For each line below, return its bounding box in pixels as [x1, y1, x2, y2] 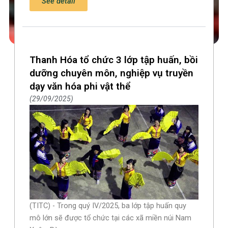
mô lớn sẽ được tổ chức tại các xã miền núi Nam [30, 213, 192, 223]
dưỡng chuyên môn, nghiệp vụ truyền [30, 67, 194, 79]
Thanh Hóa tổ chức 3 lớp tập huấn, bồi [30, 54, 198, 66]
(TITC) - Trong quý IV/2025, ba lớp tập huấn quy [30, 201, 187, 211]
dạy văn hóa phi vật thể [30, 80, 131, 93]
